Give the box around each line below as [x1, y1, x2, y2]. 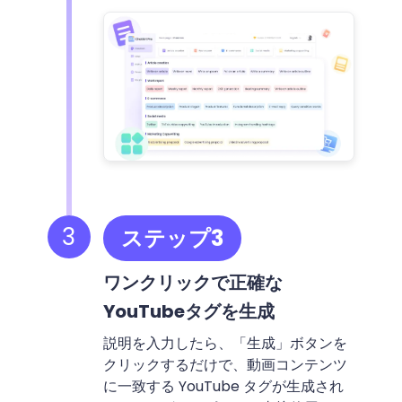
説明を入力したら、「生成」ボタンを [102, 332, 347, 354]
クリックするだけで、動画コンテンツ [102, 354, 347, 375]
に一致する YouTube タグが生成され [102, 375, 344, 397]
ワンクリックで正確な [102, 269, 283, 295]
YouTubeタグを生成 [102, 298, 275, 324]
